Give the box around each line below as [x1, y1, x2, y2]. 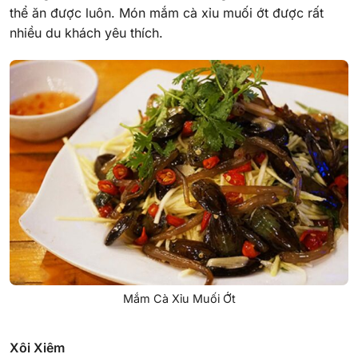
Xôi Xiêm [10, 340, 65, 356]
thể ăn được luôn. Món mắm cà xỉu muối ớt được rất [10, 5, 324, 22]
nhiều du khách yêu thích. [10, 25, 163, 42]
